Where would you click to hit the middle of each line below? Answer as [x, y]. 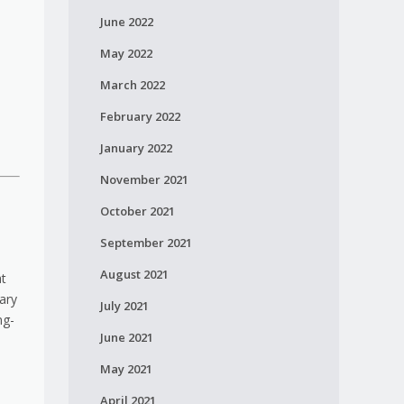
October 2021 [137, 211]
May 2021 [126, 369]
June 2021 [126, 337]
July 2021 [124, 306]
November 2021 [144, 179]
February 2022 [140, 116]
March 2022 [132, 85]
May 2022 [126, 53]
